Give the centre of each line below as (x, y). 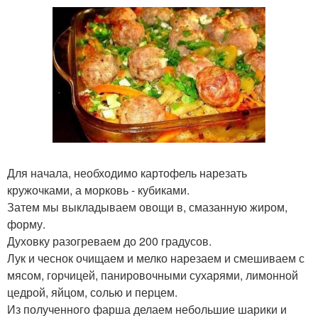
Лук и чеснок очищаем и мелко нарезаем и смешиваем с (156, 258)
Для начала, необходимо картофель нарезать (127, 173)
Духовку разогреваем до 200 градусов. (109, 241)
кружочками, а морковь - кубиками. (98, 190)
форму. (26, 224)
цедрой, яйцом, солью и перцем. (92, 292)
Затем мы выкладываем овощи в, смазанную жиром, (147, 207)
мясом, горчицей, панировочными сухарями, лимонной (153, 275)
